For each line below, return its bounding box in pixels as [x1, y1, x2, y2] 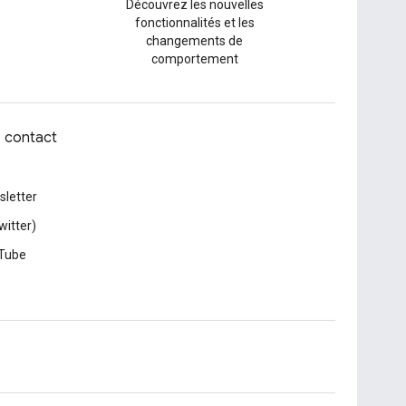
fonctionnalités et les [134, 15, 255, 30]
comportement [150, 52, 238, 66]
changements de [146, 34, 244, 48]
